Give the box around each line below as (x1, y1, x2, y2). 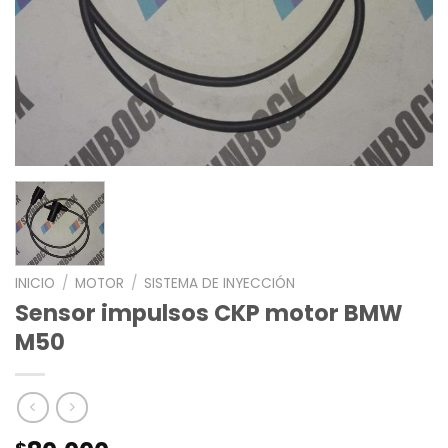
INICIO (15, 274, 55, 294)
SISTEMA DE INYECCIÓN (144, 274, 296, 294)
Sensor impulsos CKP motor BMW (15, 297, 403, 330)
